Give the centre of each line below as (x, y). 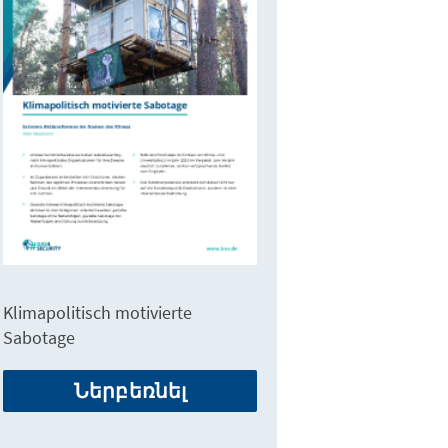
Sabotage (39, 338)
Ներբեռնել (130, 391)
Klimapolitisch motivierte (98, 313)
